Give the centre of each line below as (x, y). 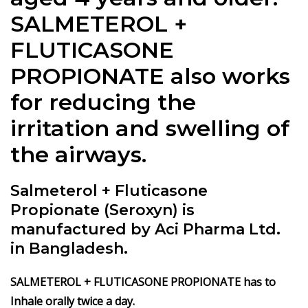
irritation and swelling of (150, 128)
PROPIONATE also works (150, 76)
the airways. (78, 154)
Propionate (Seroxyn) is (102, 210)
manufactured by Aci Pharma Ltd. (145, 229)
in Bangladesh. (69, 248)
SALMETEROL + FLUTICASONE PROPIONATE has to (143, 282)
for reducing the (103, 102)
